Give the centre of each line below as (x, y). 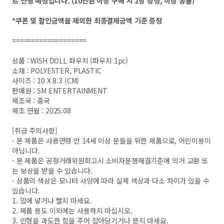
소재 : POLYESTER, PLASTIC (57, 70)
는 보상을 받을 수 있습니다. (52, 170)
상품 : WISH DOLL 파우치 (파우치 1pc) (70, 60)
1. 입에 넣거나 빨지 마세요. (52, 200)
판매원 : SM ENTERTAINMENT (60, 90)
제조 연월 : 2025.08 (41, 110)
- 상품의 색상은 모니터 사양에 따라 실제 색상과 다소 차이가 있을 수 (111, 180)
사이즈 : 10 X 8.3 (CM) (46, 80)
